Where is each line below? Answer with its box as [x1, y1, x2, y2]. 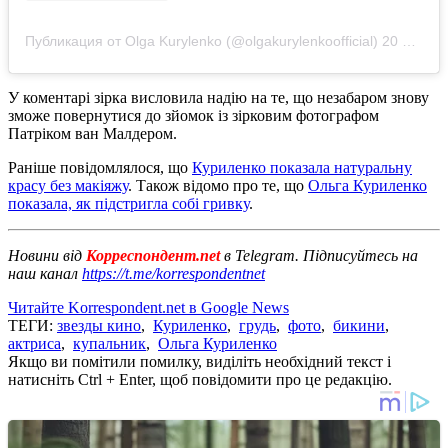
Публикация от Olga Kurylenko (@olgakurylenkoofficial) [25, 33, 378, 50]
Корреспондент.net [82, 247, 224, 265]
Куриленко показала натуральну [192, 159, 412, 177]
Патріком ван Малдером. [8, 125, 177, 143]
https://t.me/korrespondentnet [82, 265, 265, 283]
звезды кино [57, 317, 141, 335]
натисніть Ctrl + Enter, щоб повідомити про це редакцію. [8, 371, 392, 389]
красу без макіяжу [8, 177, 128, 195]
